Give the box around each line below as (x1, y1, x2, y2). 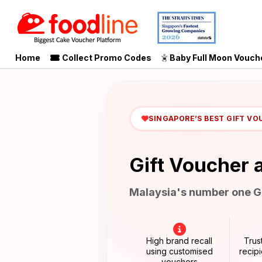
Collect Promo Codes (60, 53, 151, 63)
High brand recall (146, 236, 213, 246)
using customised (146, 246, 213, 256)
